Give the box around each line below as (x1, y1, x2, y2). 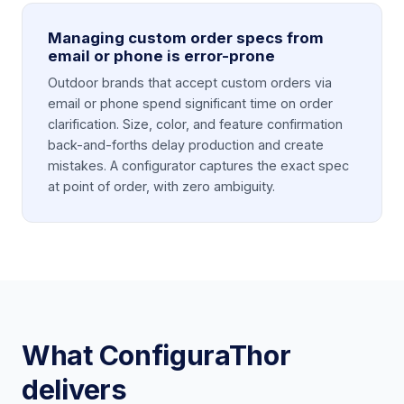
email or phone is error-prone (48, 46, 275, 65)
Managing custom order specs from (48, 28, 324, 47)
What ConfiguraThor (22, 338, 291, 372)
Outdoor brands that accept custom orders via (48, 74, 332, 90)
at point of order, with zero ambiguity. (48, 178, 275, 194)
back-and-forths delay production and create (48, 136, 324, 152)
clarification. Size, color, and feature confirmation (48, 115, 343, 132)
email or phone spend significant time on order (48, 95, 333, 111)
